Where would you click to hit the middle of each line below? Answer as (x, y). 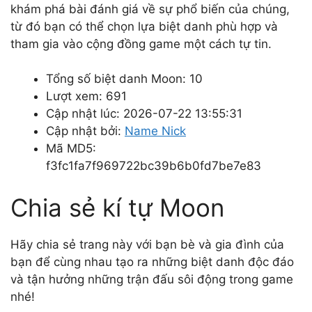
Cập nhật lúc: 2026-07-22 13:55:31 (144, 114)
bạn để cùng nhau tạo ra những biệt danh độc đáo (152, 262)
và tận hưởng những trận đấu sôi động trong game (152, 279)
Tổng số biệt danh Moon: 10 (124, 79)
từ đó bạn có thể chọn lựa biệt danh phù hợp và (144, 26)
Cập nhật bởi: (85, 131)
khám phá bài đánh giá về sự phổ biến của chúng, (150, 9)
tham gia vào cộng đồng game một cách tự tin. (141, 44)
